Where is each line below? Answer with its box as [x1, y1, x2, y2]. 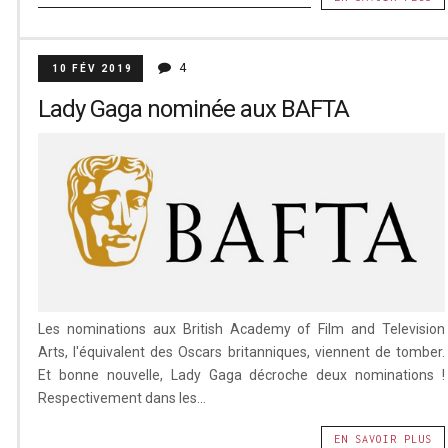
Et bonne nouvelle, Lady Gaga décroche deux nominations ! [37, 366, 446, 383]
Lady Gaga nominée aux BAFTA [37, 95, 349, 124]
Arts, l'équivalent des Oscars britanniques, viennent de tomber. [37, 343, 446, 360]
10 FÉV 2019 [51, 63, 133, 75]
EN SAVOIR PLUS [334, 432, 433, 445]
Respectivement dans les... [37, 389, 206, 406]
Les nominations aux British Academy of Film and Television [37, 320, 446, 337]
